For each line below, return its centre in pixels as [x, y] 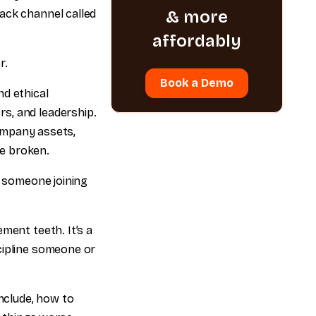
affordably [197, 41]
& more [197, 17]
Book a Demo [197, 83]
